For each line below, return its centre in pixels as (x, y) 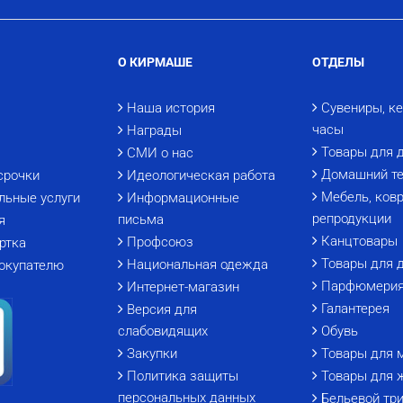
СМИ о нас (160, 152)
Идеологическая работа (201, 175)
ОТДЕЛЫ (338, 62)
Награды (154, 130)
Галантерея (355, 308)
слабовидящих (163, 331)
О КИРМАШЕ (155, 62)
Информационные (183, 197)
